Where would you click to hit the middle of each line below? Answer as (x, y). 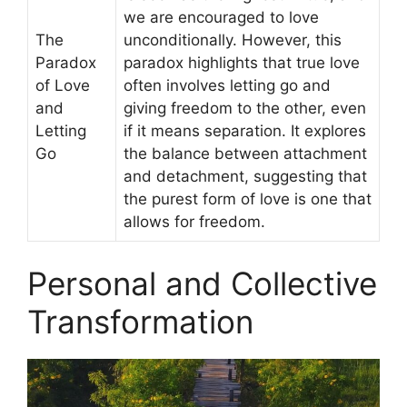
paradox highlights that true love (242, 62)
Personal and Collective (202, 284)
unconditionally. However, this (233, 40)
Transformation (140, 322)
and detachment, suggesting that (245, 176)
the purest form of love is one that (248, 199)
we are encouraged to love (221, 17)
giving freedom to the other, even (245, 108)
